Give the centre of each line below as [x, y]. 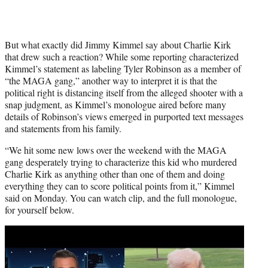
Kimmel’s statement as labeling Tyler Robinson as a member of [123, 69]
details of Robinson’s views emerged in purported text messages [124, 117]
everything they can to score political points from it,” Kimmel [120, 186]
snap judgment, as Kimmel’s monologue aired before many [115, 105]
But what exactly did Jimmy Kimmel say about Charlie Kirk [118, 45]
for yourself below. [39, 210]
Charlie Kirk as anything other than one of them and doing [115, 174]
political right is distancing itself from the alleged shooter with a [124, 93]
